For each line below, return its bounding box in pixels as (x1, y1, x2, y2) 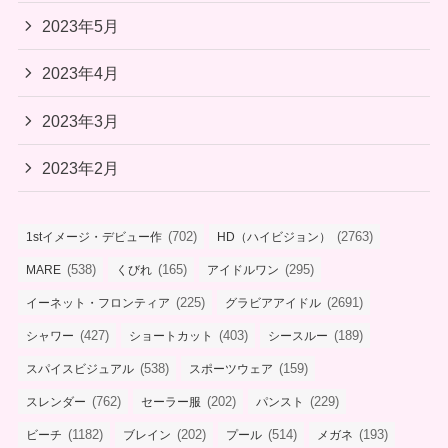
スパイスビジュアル (25, 362, 134, 377)
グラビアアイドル (224, 296, 321, 311)
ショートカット (128, 329, 213, 344)
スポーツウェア (188, 362, 273, 377)
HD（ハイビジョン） (216, 230, 331, 245)
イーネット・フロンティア (25, 296, 170, 311)
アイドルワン (206, 263, 279, 278)
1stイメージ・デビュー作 (25, 230, 162, 245)
